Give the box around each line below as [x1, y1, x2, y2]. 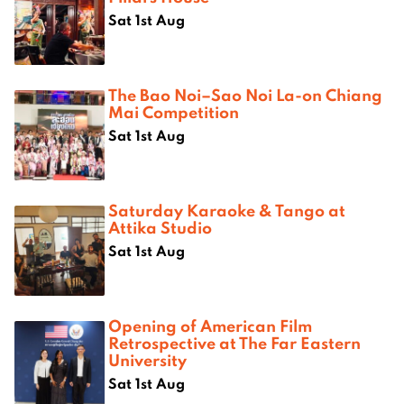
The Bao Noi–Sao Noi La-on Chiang [108, 83, 382, 106]
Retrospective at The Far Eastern [108, 331, 361, 353]
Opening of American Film [108, 314, 312, 336]
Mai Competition [108, 100, 239, 123]
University [108, 348, 187, 371]
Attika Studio [108, 216, 212, 238]
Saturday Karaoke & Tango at [108, 198, 345, 221]
